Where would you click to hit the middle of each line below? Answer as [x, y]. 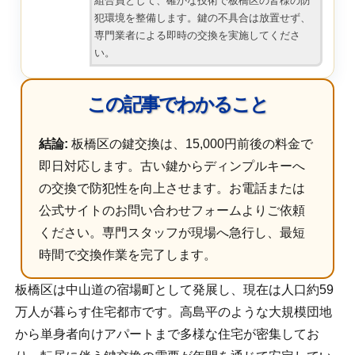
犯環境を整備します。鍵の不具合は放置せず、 [203, 17]
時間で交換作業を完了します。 [128, 254]
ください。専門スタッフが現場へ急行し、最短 [172, 232]
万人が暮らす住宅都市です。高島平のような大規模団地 [174, 311]
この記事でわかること [177, 104]
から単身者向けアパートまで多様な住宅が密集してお [168, 334]
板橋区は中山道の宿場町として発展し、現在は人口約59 [175, 289]
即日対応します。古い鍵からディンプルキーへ [172, 166]
